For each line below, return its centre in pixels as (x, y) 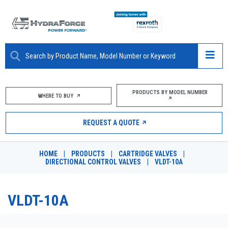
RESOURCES (36, 163)
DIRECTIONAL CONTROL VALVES (93, 162)
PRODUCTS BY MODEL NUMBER (169, 92)
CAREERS (31, 186)
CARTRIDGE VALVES (148, 154)
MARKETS (32, 139)
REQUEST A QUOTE (111, 123)
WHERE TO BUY (56, 96)
